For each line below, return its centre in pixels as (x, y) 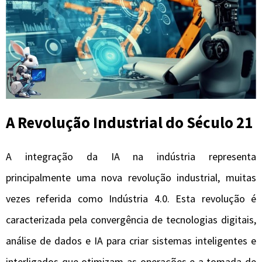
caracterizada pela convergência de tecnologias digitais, (131, 219)
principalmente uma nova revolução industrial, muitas (131, 177)
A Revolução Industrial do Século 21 (129, 123)
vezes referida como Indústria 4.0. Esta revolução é (131, 198)
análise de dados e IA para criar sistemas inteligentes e (131, 240)
